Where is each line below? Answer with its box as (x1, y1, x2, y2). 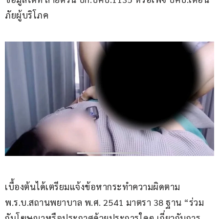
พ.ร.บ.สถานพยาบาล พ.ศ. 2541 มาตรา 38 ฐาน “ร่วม (5, 196, 204, 208)
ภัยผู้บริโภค (5, 9, 48, 21)
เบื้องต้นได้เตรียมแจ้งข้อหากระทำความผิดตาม (5, 180, 182, 192)
